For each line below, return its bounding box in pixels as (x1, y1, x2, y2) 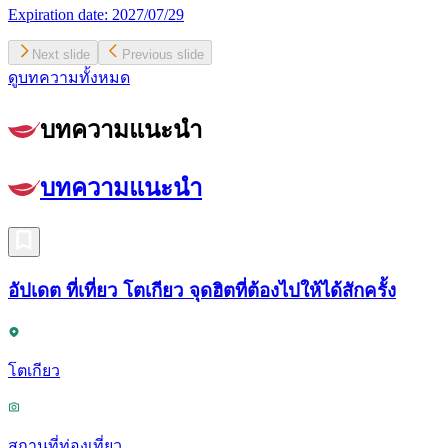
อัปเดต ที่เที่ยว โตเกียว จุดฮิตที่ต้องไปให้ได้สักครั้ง (8, 280, 396, 302)
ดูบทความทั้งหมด (8, 68, 130, 86)
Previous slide (122, 46, 204, 62)
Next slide (32, 46, 90, 62)
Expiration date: (8, 5, 112, 23)
